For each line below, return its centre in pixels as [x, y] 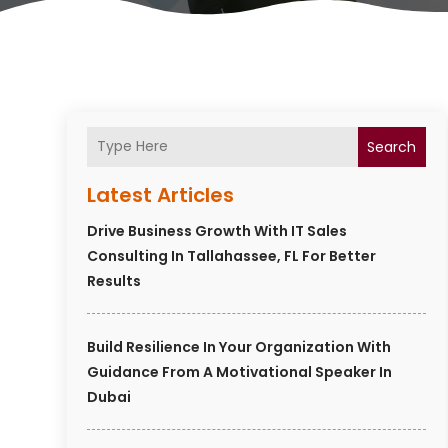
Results [114, 280]
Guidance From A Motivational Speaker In [240, 371]
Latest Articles [161, 194]
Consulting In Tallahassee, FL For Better [232, 255]
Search [392, 146]
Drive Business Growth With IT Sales [217, 230]
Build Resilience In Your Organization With [239, 346]
